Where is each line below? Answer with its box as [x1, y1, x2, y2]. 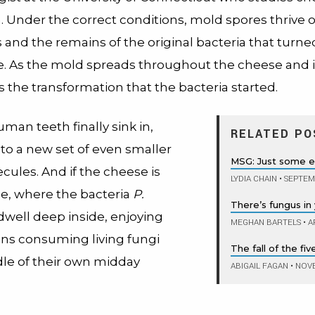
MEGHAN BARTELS [231, 217, 301, 229]
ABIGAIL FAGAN [231, 260, 288, 272]
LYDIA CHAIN [231, 173, 277, 185]
